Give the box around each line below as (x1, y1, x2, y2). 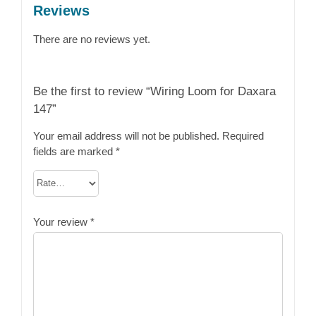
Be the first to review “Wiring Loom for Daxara (32, 83, 276, 98)
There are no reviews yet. (32, 32, 150, 45)
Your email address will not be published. (32, 129, 219, 142)
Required (221, 129, 264, 142)
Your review (32, 215, 90, 228)
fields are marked (32, 145, 116, 157)
